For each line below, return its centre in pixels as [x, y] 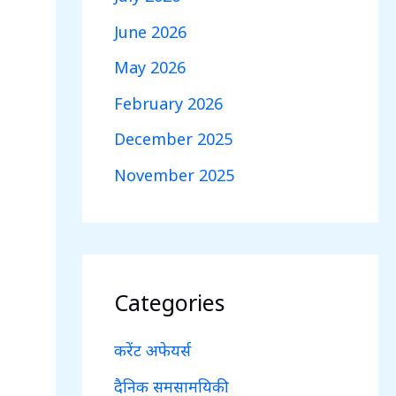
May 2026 [149, 67]
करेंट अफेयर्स [152, 350]
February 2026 [168, 103]
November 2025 [174, 175]
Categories [169, 302]
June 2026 [150, 31]
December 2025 [173, 139]
